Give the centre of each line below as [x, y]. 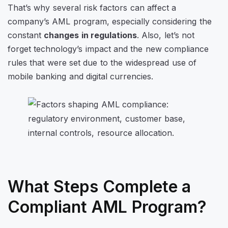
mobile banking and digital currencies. [81, 77]
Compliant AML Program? [107, 207]
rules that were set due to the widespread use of [102, 63]
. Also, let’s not [165, 35]
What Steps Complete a [99, 187]
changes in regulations [90, 35]
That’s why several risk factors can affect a [92, 8]
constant [26, 35]
